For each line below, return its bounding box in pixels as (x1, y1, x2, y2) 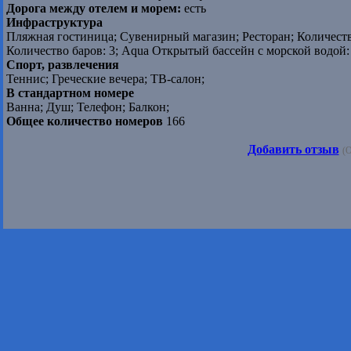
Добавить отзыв (247, 143, 339, 157)
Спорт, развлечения (6, 58, 119, 72)
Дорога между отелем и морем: (6, 2, 181, 16)
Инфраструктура (6, 16, 103, 30)
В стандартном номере (6, 86, 134, 100)
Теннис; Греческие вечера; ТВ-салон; (6, 72, 204, 86)
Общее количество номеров (6, 114, 163, 128)
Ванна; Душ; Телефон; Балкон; (6, 100, 169, 114)
